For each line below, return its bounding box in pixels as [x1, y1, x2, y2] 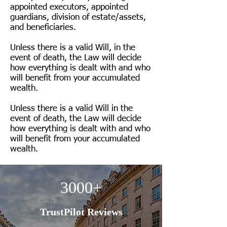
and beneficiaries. [10, 23, 76, 32]
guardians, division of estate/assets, [10, 13, 146, 22]
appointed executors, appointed [10, 3, 128, 12]
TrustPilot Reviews [40, 206, 123, 217]
